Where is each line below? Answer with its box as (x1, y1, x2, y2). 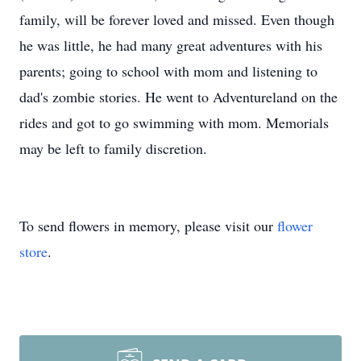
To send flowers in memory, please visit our (19, 216, 277, 235)
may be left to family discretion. (19, 139, 207, 158)
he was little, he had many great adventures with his (19, 35, 322, 55)
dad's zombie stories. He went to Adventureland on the (19, 87, 338, 106)
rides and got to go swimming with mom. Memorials (19, 113, 329, 132)
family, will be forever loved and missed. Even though (19, 10, 334, 29)
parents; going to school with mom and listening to (19, 61, 317, 81)
